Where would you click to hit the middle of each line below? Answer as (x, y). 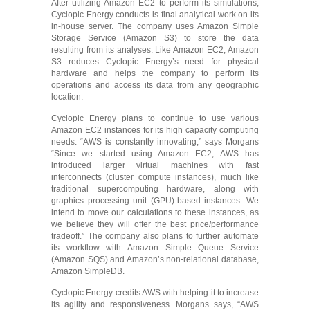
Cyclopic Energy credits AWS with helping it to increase (155, 293)
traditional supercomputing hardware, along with (155, 189)
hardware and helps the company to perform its (155, 73)
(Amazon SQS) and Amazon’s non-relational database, (155, 259)
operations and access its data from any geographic (155, 85)
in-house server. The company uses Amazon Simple (155, 26)
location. (67, 97)
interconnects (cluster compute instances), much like (155, 177)
